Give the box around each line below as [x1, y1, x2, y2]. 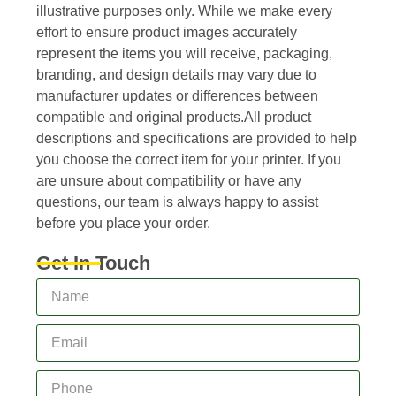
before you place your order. [36, 215, 211, 231]
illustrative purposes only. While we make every [36, 3, 333, 19]
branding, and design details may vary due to [36, 66, 317, 82]
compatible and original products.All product [36, 109, 312, 125]
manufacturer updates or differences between [36, 88, 319, 103]
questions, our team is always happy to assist [36, 194, 319, 209]
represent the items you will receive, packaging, [36, 45, 333, 61]
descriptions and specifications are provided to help [36, 130, 358, 146]
